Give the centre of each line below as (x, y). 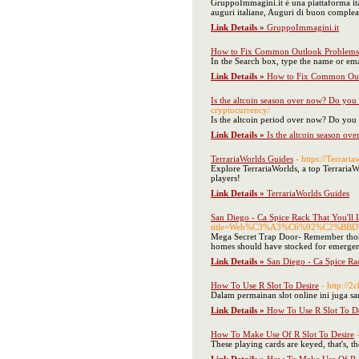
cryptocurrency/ (240, 110)
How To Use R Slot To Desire (265, 285)
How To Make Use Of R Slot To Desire (282, 334)
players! (226, 178)
